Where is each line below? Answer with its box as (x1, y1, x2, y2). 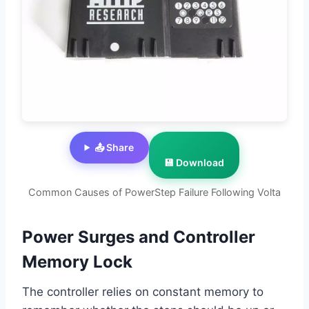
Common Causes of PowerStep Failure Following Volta (28, 186, 281, 199)
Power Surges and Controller (22, 227, 255, 248)
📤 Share (94, 141, 134, 154)
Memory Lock (22, 252, 132, 272)
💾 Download (164, 157, 225, 169)
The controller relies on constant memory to (22, 285, 263, 299)
